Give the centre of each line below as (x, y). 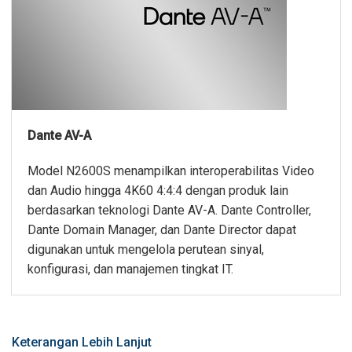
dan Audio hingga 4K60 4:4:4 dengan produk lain (158, 191)
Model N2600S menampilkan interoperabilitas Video (171, 171)
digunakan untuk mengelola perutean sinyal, (146, 250)
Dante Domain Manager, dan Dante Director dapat (162, 230)
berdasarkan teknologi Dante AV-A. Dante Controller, (169, 211)
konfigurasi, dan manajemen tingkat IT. (130, 269)
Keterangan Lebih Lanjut (82, 343)
